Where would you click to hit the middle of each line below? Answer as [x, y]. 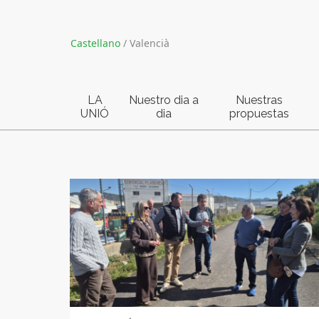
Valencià [150, 43]
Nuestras [259, 100]
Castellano [95, 43]
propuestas [259, 114]
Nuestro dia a [163, 100]
